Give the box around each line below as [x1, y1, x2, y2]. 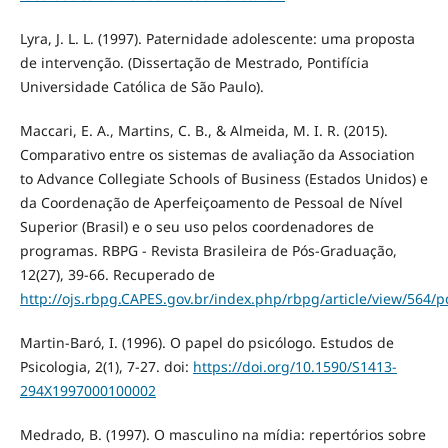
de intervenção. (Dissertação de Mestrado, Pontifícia [19, 52, 369, 72]
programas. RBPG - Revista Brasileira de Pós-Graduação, [19, 240, 397, 260]
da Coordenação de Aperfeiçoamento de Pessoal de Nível [19, 192, 403, 212]
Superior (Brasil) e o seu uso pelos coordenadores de [19, 216, 374, 236]
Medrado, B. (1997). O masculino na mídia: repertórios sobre [19, 424, 426, 444]
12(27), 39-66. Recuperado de [19, 264, 215, 284]
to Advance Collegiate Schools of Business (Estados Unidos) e [19, 168, 428, 188]
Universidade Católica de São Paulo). [19, 76, 264, 96]
